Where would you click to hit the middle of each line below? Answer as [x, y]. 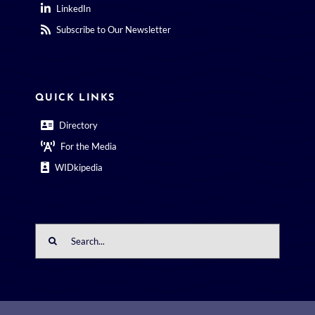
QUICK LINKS [75, 98]
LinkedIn [73, 8]
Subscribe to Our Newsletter [113, 29]
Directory [78, 125]
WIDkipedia [78, 167]
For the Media [88, 146]
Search [50, 229]
